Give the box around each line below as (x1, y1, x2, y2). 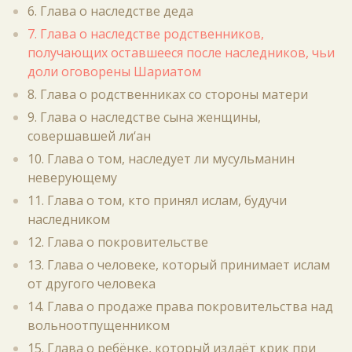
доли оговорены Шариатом (27, 63, 201, 80)
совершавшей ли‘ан (27, 127, 151, 145)
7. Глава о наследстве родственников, (27, 25, 264, 42)
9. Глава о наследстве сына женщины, (27, 108, 261, 126)
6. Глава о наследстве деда (27, 2, 193, 20)
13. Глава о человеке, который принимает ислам (27, 256, 330, 273)
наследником (27, 211, 110, 228)
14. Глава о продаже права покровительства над (27, 298, 333, 315)
